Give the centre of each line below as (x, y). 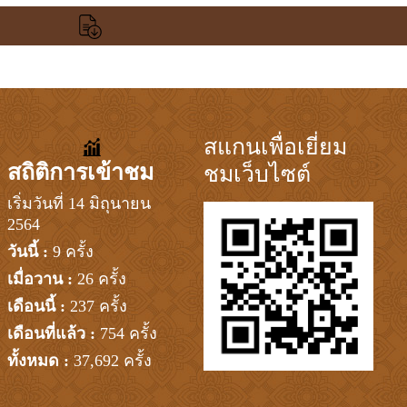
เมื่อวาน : (42, 278)
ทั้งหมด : (40, 360)
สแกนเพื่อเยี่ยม (276, 146)
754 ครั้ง (128, 333)
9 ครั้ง (73, 251)
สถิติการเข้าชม (80, 172)
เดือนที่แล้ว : (53, 333)
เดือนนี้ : (38, 306)
